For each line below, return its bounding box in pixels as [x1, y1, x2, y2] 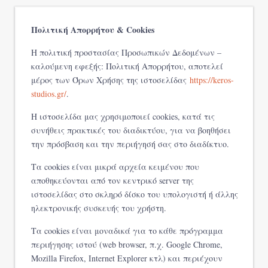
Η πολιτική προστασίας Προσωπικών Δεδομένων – [31, 47, 221, 59]
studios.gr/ [31, 88, 66, 100]
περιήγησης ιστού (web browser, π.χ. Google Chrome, [31, 239, 223, 251]
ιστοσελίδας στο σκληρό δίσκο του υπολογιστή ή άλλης [31, 188, 238, 200]
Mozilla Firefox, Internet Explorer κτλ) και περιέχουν [31, 252, 223, 264]
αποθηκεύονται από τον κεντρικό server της [31, 175, 194, 187]
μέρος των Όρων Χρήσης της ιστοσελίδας [31, 74, 190, 86]
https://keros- [190, 74, 234, 86]
